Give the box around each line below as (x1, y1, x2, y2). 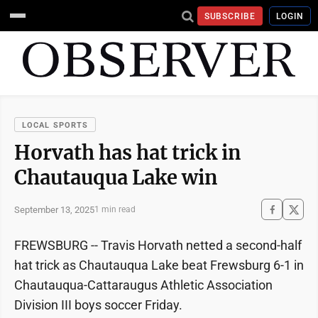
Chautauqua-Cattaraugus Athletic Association (14, 278, 273, 292)
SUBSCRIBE (204, 11, 256, 21)
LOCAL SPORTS (22, 121, 89, 130)
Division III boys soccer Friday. (14, 297, 182, 312)
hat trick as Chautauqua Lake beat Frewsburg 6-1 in (14, 258, 304, 273)
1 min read (94, 204, 136, 214)
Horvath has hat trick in (14, 141, 241, 165)
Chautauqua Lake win (14, 165, 218, 190)
